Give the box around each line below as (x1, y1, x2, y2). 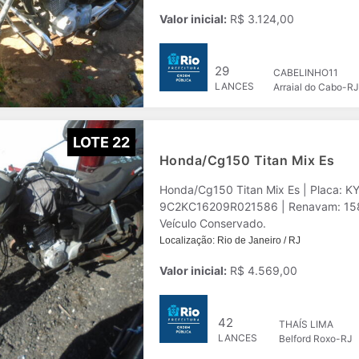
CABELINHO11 (272, 67, 338, 79)
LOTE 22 (73, 133, 130, 151)
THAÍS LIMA (279, 318, 333, 330)
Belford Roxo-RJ (279, 333, 353, 345)
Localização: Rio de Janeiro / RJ (159, 235, 301, 246)
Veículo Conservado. (159, 216, 266, 230)
